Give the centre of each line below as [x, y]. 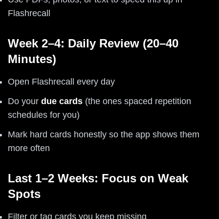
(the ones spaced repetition [137, 101]
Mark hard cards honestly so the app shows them [104, 134]
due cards [62, 101]
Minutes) [32, 59]
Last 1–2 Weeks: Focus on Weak [98, 178]
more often [29, 148]
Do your [24, 101]
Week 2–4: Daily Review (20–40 [93, 43]
